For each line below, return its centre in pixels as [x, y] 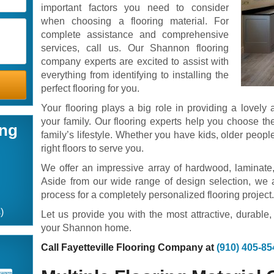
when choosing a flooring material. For [135, 21]
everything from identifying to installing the [135, 75]
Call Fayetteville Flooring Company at [129, 247]
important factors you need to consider [135, 8]
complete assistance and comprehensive [135, 35]
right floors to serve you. [93, 148]
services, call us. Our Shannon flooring [135, 48]
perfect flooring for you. [91, 88]
